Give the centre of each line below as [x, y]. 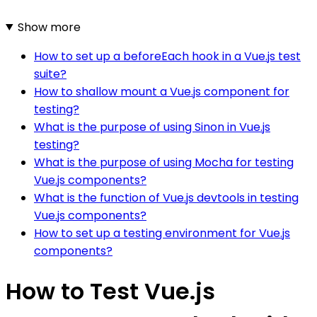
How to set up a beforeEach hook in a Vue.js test [167, 56]
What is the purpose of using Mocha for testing [164, 162]
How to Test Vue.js [110, 292]
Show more [49, 27]
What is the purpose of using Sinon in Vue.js [152, 127]
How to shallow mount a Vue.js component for [162, 91]
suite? [50, 74]
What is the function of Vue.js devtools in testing [166, 197]
